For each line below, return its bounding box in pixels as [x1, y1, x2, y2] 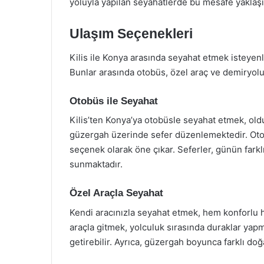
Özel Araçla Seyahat [70, 187, 163, 199]
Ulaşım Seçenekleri [70, 26, 193, 41]
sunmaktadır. [70, 159, 123, 170]
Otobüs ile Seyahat [70, 95, 158, 107]
